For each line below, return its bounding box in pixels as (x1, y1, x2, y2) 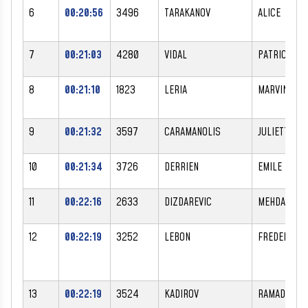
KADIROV (164, 286, 199, 302)
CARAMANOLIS (164, 124, 221, 140)
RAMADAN (258, 286, 296, 302)
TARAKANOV (164, 5, 210, 21)
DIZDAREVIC (164, 194, 212, 210)
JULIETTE (258, 124, 294, 140)
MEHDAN (258, 194, 291, 210)
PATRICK (258, 47, 292, 63)
